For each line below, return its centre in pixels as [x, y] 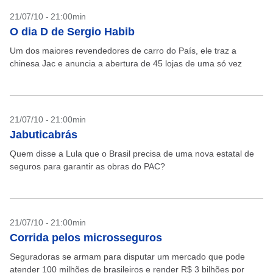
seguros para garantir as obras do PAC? [87, 166]
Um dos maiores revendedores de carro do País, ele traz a [123, 51]
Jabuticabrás [44, 135]
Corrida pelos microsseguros [86, 238]
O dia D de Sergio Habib [72, 32]
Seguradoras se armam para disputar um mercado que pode [127, 257]
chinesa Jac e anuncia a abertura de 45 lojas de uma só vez [127, 63]
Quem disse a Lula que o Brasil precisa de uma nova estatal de [132, 154]
